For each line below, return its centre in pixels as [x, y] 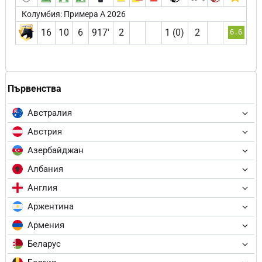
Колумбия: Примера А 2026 [74, 14]
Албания [45, 169]
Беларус [44, 244]
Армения [46, 225]
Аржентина [51, 207]
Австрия [45, 132]
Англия [42, 188]
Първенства [35, 88]
